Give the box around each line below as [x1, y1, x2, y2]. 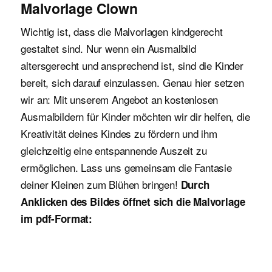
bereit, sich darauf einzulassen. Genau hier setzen [21, 74, 244, 90]
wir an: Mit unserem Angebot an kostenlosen [21, 91, 219, 107]
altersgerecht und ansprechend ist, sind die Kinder [21, 57, 243, 73]
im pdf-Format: [21, 211, 93, 226]
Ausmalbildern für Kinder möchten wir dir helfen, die [21, 108, 250, 124]
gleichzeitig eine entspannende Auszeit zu [21, 142, 207, 158]
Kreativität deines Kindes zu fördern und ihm [21, 125, 217, 141]
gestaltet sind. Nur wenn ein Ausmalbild [21, 40, 196, 56]
